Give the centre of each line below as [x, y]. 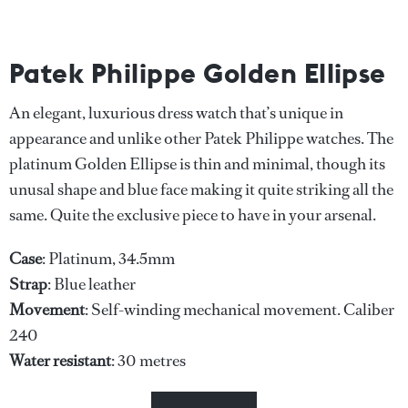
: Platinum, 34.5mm [108, 259]
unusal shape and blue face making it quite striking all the [201, 189]
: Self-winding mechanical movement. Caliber [240, 310]
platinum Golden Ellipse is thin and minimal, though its [197, 164]
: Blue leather [92, 284]
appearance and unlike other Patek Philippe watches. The [201, 138]
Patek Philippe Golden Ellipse [198, 73]
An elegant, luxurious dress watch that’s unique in [176, 113]
